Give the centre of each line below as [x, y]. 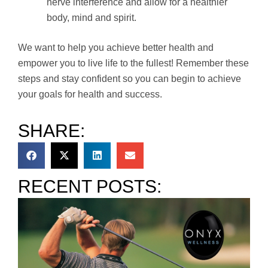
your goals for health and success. [90, 94]
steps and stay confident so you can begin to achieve [130, 78]
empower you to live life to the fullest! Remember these [133, 63]
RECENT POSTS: [90, 186]
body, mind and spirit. [92, 17]
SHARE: [51, 130]
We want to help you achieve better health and [116, 47]
